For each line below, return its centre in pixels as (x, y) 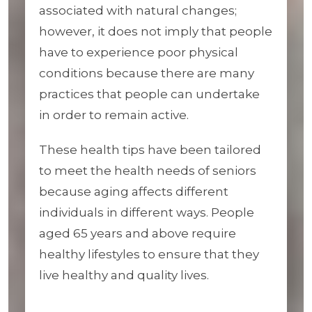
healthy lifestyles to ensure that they (149, 254)
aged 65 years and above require (138, 233)
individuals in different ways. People (147, 212)
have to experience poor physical (139, 52)
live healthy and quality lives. (124, 275)
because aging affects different (134, 192)
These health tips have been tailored (150, 150)
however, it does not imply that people (156, 31)
